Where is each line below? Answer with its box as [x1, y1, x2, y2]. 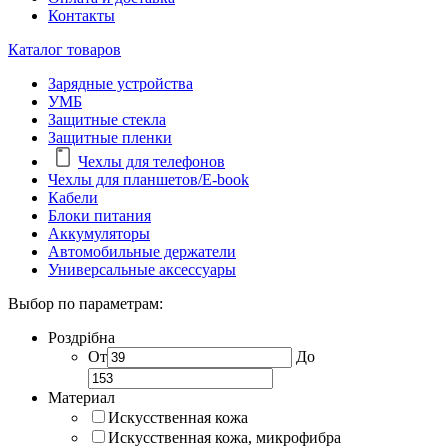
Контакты [48, 6, 115, 24]
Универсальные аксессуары [48, 260, 236, 278]
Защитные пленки [48, 128, 172, 146]
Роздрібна [48, 328, 115, 346]
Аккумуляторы [48, 224, 150, 242]
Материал [48, 388, 115, 406]
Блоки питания [48, 206, 151, 224]
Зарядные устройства [48, 74, 193, 92]
